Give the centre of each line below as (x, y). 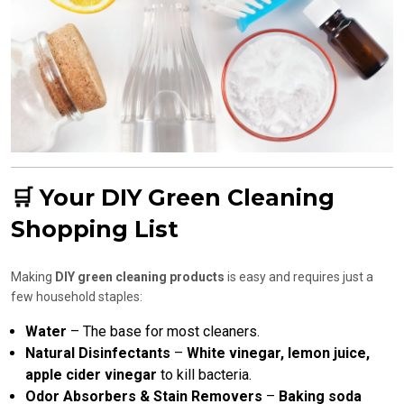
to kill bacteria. (204, 375)
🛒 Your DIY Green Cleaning (173, 198)
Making (33, 277)
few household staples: (77, 297)
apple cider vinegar (91, 375)
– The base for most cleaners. (163, 332)
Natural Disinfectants (98, 353)
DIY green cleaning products (140, 277)
